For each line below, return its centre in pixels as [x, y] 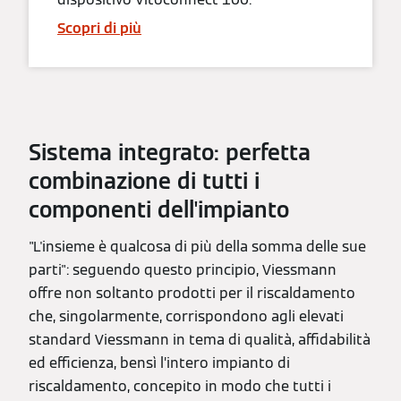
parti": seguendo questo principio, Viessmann [183, 269]
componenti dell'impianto [159, 209]
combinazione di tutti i [144, 181]
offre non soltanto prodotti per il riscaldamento [192, 293]
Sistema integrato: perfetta [170, 152]
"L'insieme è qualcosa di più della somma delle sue [197, 246]
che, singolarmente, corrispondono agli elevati [186, 316]
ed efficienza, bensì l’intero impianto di [159, 363]
